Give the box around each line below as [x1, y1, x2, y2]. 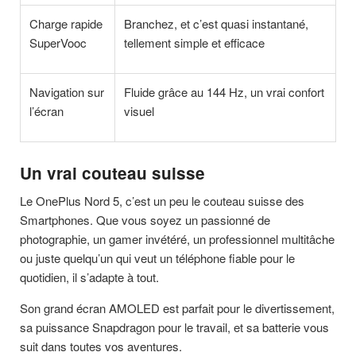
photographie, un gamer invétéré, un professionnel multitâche [20, 230, 335, 248]
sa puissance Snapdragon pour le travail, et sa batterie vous [20, 319, 329, 336]
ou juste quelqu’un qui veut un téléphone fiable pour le [20, 250, 295, 267]
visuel [124, 103, 155, 120]
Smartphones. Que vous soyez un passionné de [20, 211, 270, 229]
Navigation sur [29, 83, 105, 101]
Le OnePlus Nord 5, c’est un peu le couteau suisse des [20, 192, 304, 210]
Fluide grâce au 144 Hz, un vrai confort [124, 83, 325, 101]
